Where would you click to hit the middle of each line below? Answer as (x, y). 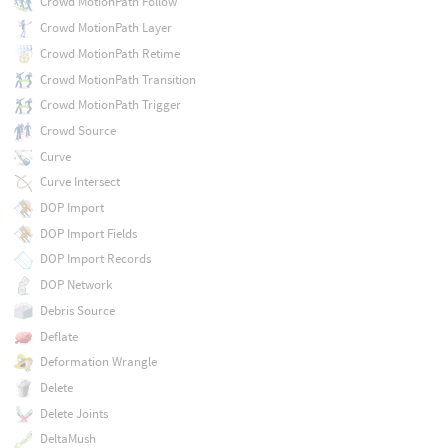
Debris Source (77, 310)
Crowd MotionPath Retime (109, 53)
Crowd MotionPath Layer (105, 28)
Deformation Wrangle (98, 362)
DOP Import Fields (88, 233)
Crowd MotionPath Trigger (110, 105)
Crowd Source (77, 130)
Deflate (58, 336)
